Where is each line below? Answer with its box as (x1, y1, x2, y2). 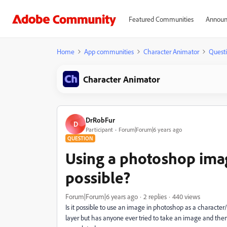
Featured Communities (128, 15, 194, 23)
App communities (84, 47, 134, 56)
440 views (172, 192, 200, 201)
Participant (86, 125, 113, 133)
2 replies (143, 192, 167, 201)
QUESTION (67, 135, 93, 142)
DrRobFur (86, 115, 115, 124)
